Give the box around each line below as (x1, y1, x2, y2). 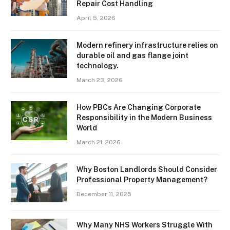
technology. (76, 61, 119, 70)
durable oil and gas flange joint (76, 51, 188, 60)
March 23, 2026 (76, 76, 123, 84)
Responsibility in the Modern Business (76, 113, 212, 122)
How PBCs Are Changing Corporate (76, 103, 201, 111)
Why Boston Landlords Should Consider (76, 165, 217, 174)
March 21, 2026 (76, 138, 121, 146)
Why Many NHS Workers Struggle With (76, 220, 213, 229)
